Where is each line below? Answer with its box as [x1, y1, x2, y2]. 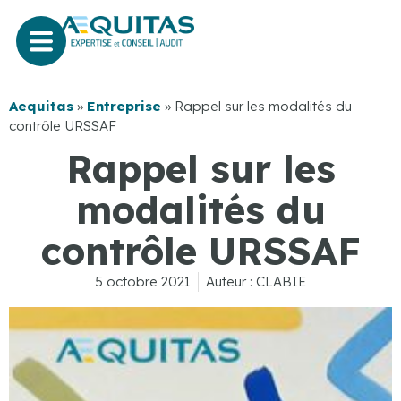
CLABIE [252, 273, 306, 291]
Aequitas [9, 97, 73, 115]
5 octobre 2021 [95, 273, 191, 291]
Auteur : [206, 273, 252, 291]
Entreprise [87, 97, 161, 115]
